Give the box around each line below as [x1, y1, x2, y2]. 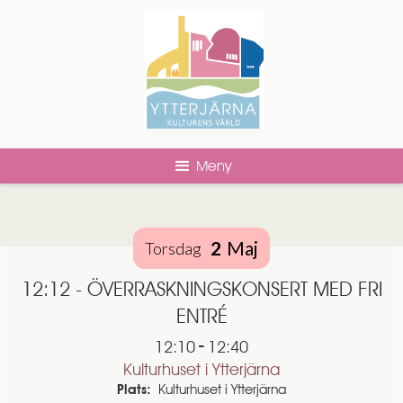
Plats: [117, 381, 151, 399]
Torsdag [145, 238, 201, 259]
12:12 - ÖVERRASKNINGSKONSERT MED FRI [21, 277, 382, 301]
